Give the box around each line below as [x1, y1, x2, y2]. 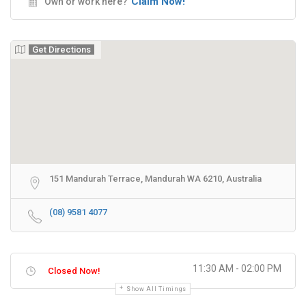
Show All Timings [126, 286, 187, 292]
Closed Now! [48, 266, 100, 276]
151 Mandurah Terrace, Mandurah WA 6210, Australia [49, 173, 262, 184]
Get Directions [32, 44, 91, 55]
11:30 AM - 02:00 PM [193, 263, 281, 274]
